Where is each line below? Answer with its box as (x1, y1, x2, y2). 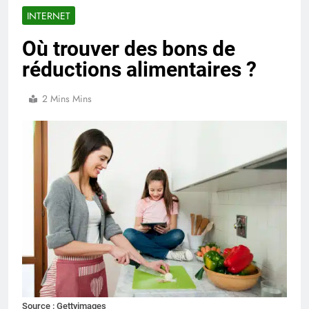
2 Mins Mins (42, 91, 92, 106)
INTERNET (27, 8, 70, 23)
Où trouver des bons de (22, 36, 235, 61)
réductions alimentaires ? (22, 57, 257, 81)
